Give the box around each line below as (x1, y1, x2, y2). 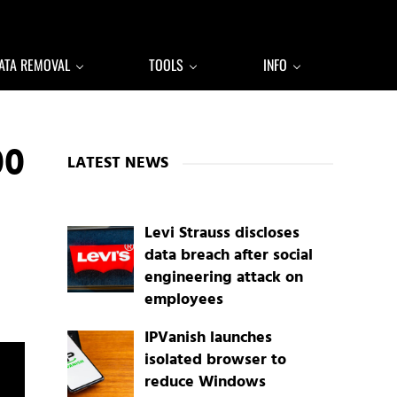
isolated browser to (144, 347, 286, 374)
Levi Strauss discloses (144, 221, 300, 247)
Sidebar (66, 101, 145, 137)
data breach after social (144, 243, 313, 269)
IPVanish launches (144, 325, 272, 352)
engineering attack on (144, 265, 303, 292)
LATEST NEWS (67, 151, 168, 176)
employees (144, 287, 223, 314)
